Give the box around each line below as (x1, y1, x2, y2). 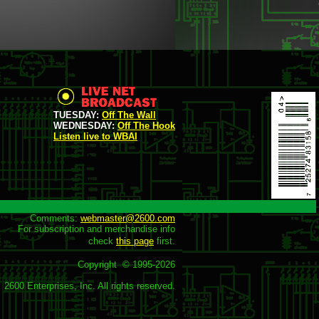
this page (116, 236, 154, 246)
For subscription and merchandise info (18, 224, 175, 234)
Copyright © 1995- (78, 259, 155, 270)
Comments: (30, 213, 80, 224)
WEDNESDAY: (53, 120, 115, 131)
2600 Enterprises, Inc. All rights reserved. (4, 281, 175, 291)
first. (154, 236, 175, 246)
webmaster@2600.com (80, 213, 175, 224)
